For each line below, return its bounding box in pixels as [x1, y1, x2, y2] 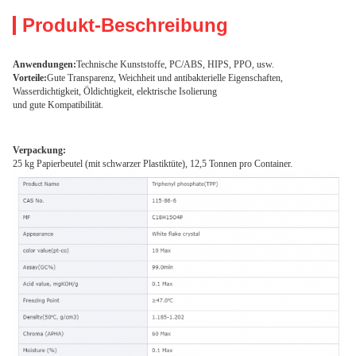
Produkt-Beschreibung [22, 14, 228, 36]
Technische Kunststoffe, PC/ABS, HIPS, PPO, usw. [76, 59, 274, 70]
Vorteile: [13, 72, 47, 83]
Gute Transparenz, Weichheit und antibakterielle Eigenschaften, [47, 72, 283, 83]
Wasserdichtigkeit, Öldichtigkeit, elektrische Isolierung [13, 86, 217, 97]
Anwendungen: [13, 59, 76, 70]
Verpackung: [13, 145, 66, 156]
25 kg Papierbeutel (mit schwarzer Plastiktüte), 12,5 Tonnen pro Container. [13, 158, 292, 169]
